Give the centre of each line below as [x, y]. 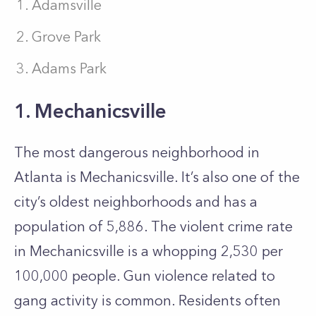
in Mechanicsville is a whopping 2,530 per [148, 251]
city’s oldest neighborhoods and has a [136, 202]
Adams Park [69, 68]
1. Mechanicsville [90, 111]
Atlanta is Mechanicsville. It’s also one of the [157, 177]
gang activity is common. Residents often [147, 300]
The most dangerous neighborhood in [137, 152]
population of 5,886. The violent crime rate [153, 226]
